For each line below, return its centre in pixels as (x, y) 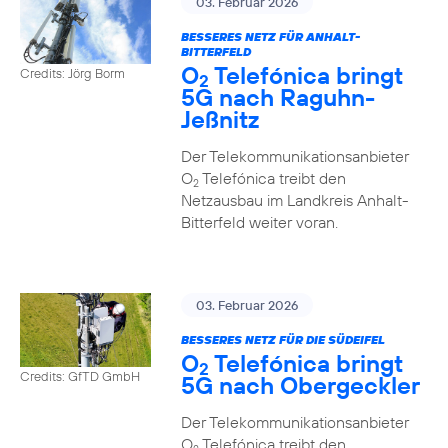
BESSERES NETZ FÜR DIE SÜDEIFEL (282, 339)
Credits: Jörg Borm (72, 72)
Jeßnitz (219, 119)
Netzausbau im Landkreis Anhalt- (294, 200)
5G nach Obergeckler (300, 385)
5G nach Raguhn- (277, 97)
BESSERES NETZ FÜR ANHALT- (270, 36)
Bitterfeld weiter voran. (259, 222)
